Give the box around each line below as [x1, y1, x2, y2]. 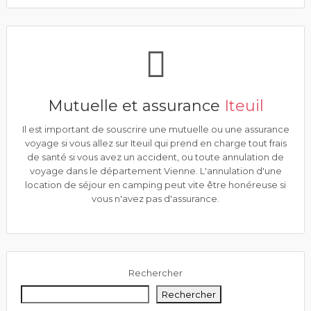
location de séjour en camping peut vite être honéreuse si [25, 179, 286, 190]
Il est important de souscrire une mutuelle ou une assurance [22, 124, 289, 135]
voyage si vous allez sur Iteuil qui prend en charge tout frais [24, 137, 287, 149]
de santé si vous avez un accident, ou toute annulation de [27, 151, 284, 162]
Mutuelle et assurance [47, 96, 224, 115]
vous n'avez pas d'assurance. [92, 193, 219, 204]
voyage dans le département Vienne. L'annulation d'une [29, 165, 282, 176]
